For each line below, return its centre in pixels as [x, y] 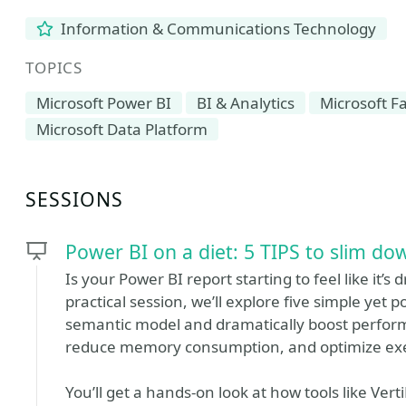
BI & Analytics [246, 103]
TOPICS [54, 68]
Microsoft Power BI [104, 103]
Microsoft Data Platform [122, 129]
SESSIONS [75, 199]
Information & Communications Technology [217, 29]
